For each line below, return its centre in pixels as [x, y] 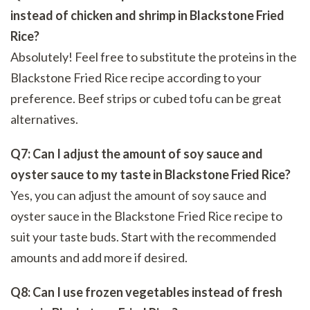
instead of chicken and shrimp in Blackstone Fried [147, 16]
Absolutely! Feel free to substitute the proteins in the [154, 57]
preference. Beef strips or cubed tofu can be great [146, 99]
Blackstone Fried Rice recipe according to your [136, 78]
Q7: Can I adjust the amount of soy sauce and [137, 154]
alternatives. [44, 119]
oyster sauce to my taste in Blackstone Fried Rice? [151, 175]
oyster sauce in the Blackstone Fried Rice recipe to [146, 216]
